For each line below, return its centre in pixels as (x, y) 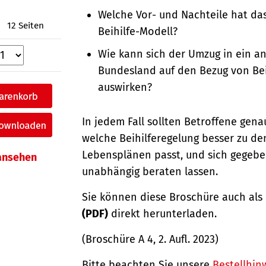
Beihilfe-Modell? (138, 31)
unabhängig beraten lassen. (150, 171)
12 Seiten (26, 26)
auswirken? (125, 87)
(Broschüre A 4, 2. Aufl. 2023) (151, 239)
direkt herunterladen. (164, 213)
